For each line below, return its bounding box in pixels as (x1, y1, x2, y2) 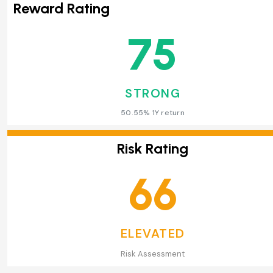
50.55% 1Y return (121, 107, 185, 118)
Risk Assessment (121, 248, 185, 259)
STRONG (125, 85, 180, 101)
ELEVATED (120, 225, 185, 241)
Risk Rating (117, 139, 188, 157)
